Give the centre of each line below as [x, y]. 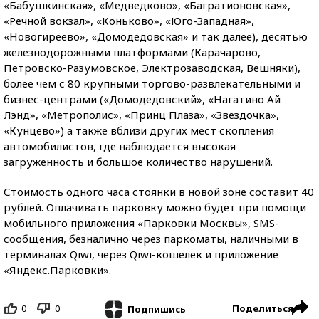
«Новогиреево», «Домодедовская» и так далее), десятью [156, 36]
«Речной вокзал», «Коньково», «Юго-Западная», [129, 21]
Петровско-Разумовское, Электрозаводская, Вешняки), [152, 68]
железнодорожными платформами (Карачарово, [132, 52]
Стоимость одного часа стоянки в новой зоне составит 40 [159, 192]
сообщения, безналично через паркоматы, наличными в [151, 239]
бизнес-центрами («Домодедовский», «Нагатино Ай [142, 99]
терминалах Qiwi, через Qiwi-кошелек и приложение [141, 254]
